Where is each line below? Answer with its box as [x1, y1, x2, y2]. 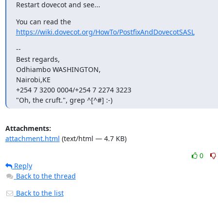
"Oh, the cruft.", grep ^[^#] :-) [16, 95, 112, 105]
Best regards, [16, 54, 60, 64]
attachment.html [5, 134, 60, 143]
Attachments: [5, 124, 51, 133]
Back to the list [14, 188, 64, 198]
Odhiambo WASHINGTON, [16, 65, 101, 74]
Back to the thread [16, 171, 76, 181]
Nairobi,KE [16, 75, 51, 84]
